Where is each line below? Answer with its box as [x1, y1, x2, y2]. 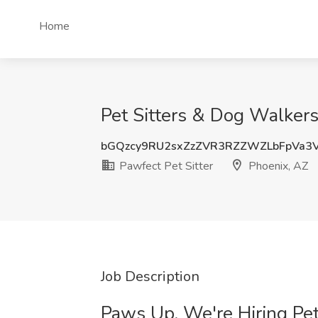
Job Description [101, 267, 199, 286]
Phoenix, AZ [246, 158, 308, 174]
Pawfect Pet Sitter [116, 158, 213, 174]
